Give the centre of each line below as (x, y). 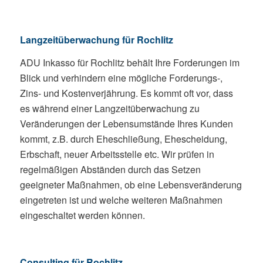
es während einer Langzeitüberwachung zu (109, 109)
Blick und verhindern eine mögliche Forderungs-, (121, 78)
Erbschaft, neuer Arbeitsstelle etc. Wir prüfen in (117, 154)
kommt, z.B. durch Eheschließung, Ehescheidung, (123, 139)
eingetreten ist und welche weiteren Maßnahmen (121, 200)
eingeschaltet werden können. (82, 215)
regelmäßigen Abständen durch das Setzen (110, 170)
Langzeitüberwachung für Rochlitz (96, 39)
